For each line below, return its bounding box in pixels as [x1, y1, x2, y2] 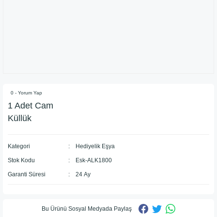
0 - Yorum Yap [11, 90, 42, 95]
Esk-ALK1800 [75, 157, 112, 164]
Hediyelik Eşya [75, 143, 115, 150]
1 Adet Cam [8, 101, 53, 110]
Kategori [8, 143, 30, 150]
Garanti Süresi [8, 171, 46, 178]
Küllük [8, 113, 31, 123]
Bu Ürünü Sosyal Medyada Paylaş [42, 205, 132, 212]
